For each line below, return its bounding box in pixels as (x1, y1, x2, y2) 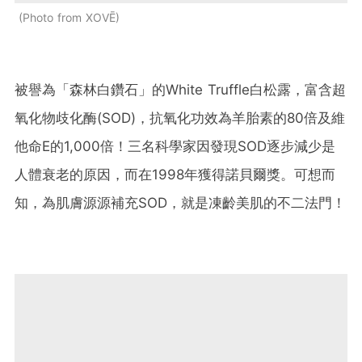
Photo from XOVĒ (23, 10, 116, 24)
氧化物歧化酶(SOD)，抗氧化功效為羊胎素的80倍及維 (15, 109, 345, 126)
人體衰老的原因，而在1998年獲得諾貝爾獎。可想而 (15, 166, 335, 183)
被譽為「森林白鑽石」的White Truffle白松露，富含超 (15, 81, 346, 98)
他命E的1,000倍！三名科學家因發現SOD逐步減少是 (15, 137, 335, 154)
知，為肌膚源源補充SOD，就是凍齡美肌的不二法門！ (15, 194, 346, 211)
